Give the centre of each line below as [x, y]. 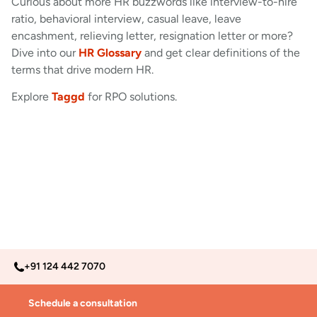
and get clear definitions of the [221, 52]
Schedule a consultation [83, 302]
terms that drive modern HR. [82, 69]
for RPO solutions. [131, 97]
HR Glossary [110, 52]
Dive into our [45, 52]
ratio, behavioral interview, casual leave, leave [126, 18]
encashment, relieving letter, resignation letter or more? [152, 35]
